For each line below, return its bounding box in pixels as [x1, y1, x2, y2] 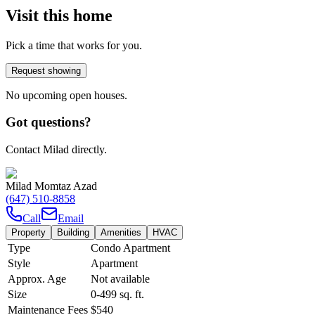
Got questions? [6, 115, 91, 130]
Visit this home [6, 6, 112, 25]
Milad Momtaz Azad [6, 180, 97, 193]
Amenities [101, 227, 141, 238]
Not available [91, 273, 150, 285]
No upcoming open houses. [6, 89, 127, 101]
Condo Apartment [91, 242, 170, 255]
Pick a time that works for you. [6, 39, 142, 51]
